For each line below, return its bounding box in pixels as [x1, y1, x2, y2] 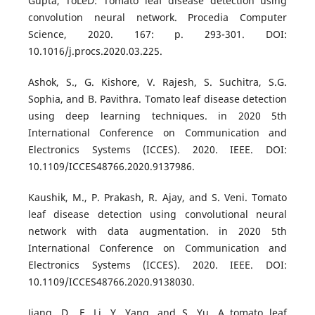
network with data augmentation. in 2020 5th [27, 224, 288, 238]
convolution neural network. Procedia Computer [27, 11, 288, 25]
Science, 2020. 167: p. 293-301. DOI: [27, 27, 288, 41]
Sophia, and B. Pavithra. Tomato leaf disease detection [27, 92, 288, 106]
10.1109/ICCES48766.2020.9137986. [27, 160, 195, 174]
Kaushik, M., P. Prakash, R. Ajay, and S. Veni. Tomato [27, 191, 288, 205]
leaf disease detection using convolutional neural [27, 207, 288, 221]
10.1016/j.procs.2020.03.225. [27, 44, 162, 58]
